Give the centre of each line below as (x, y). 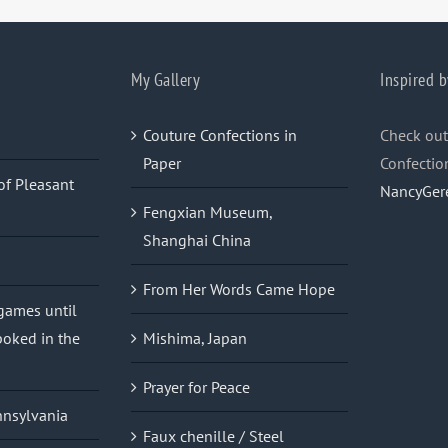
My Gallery (165, 80)
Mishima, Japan (195, 338)
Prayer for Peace (196, 387)
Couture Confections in (220, 135)
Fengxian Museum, (207, 212)
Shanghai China (197, 240)
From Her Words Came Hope (239, 289)
